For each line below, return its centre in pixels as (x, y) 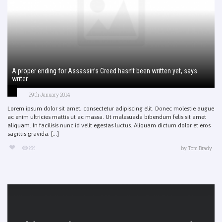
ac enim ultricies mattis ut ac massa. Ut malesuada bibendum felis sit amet (107, 117)
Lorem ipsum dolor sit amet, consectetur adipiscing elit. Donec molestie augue (111, 108)
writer (20, 79)
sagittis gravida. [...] (33, 134)
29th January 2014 (49, 95)
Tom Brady (200, 148)
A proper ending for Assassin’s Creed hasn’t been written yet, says (105, 71)
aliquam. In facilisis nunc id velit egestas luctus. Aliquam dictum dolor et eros (109, 125)
